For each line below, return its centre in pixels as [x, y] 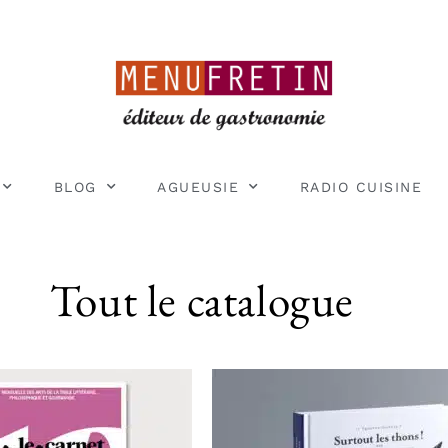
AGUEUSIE [198, 186]
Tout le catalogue [202, 299]
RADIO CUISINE [361, 186]
